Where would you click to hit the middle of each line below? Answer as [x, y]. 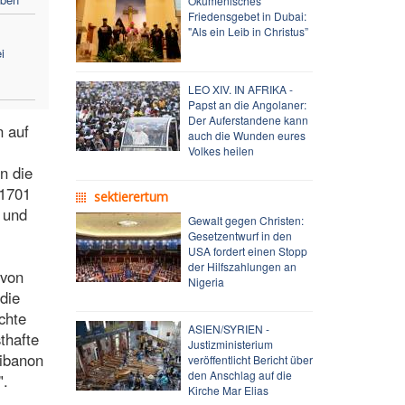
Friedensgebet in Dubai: [247, 15]
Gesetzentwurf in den [240, 235]
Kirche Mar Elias [228, 390]
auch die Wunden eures [246, 135]
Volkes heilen [221, 150]
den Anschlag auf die [240, 374]
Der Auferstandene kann [248, 119]
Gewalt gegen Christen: [245, 220]
